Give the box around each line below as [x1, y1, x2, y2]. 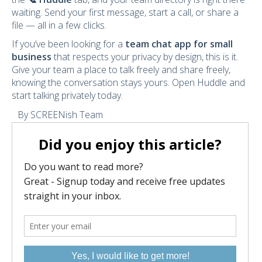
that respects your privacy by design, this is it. [51, 50, 238, 63]
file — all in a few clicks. [12, 18, 106, 32]
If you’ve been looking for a [12, 37, 125, 50]
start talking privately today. [12, 88, 123, 102]
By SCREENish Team [18, 108, 103, 121]
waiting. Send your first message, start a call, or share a [12, 5, 239, 19]
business [12, 50, 51, 63]
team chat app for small [125, 37, 233, 50]
